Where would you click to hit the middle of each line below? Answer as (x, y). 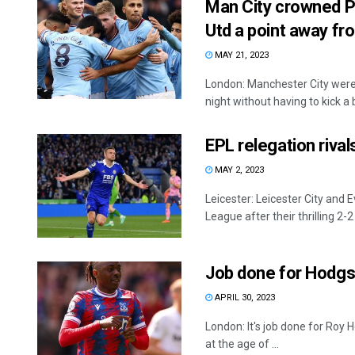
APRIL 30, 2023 (244, 297)
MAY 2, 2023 (238, 170)
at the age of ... (242, 344)
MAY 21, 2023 (240, 55)
